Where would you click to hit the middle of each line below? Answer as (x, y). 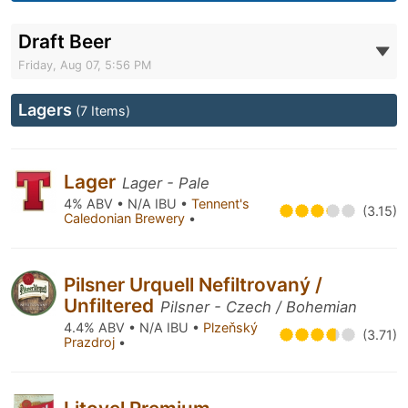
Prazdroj (91, 342)
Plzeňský (230, 327)
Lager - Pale (166, 183)
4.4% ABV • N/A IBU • (133, 327)
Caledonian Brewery (126, 218)
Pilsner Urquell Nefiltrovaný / (193, 285)
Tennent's (220, 204)
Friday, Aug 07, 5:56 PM (85, 65)
